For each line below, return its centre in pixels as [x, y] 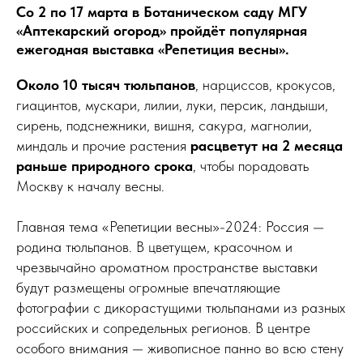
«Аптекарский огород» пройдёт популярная [162, 30]
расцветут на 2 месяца [267, 145]
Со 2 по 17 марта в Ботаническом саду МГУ [162, 11]
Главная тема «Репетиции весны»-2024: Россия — [170, 226]
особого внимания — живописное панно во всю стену [180, 348]
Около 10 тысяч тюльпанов [106, 84]
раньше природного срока [105, 165]
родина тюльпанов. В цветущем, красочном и [154, 246]
